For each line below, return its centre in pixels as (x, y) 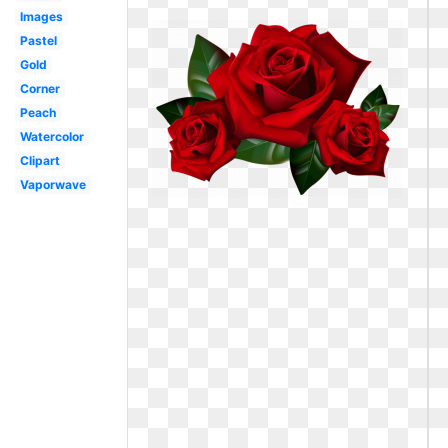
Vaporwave (52, 184)
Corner (39, 88)
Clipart (39, 160)
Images (41, 16)
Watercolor (51, 136)
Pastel (38, 40)
